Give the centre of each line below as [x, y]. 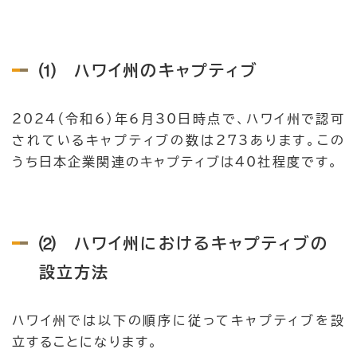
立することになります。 [85, 341]
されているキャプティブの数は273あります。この [178, 140]
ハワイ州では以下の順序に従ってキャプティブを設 [178, 320]
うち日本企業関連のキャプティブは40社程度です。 [175, 161]
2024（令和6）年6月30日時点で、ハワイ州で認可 [178, 118]
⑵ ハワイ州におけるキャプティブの [184, 243]
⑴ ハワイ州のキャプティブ [149, 70]
